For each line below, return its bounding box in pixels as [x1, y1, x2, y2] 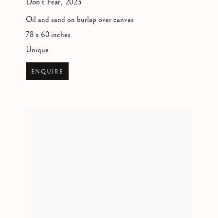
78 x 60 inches [26, 30, 71, 40]
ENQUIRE [31, 68, 63, 76]
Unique [26, 45, 49, 55]
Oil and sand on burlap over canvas [26, 15, 134, 25]
